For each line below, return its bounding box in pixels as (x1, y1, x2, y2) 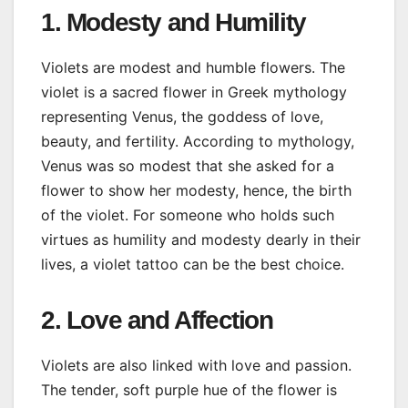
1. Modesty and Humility (41, 8, 306, 37)
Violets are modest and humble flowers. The (41, 58, 345, 77)
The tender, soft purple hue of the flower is (41, 381, 337, 400)
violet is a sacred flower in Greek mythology (41, 83, 347, 102)
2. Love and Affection (41, 306, 273, 335)
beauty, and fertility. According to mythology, (41, 132, 354, 151)
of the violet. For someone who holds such (41, 206, 334, 225)
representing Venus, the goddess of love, (41, 107, 323, 127)
